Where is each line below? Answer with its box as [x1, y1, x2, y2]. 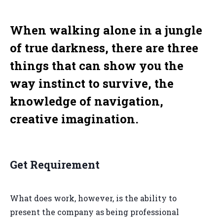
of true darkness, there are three [10, 40, 198, 56]
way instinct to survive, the [10, 75, 174, 91]
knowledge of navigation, [10, 93, 163, 109]
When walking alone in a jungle [10, 22, 202, 38]
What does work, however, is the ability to [10, 193, 177, 204]
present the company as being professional [10, 207, 179, 218]
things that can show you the [10, 58, 184, 74]
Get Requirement [10, 157, 100, 172]
